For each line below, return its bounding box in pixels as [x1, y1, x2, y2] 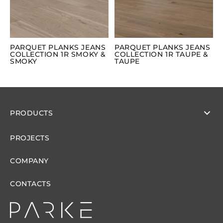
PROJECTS [10, 133, 50, 143]
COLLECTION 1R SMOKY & [10, 50, 106, 59]
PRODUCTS [10, 109, 53, 118]
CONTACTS [10, 179, 51, 189]
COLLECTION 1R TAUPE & [114, 50, 209, 59]
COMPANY [10, 156, 49, 166]
